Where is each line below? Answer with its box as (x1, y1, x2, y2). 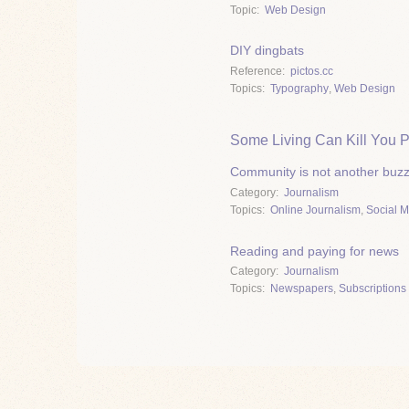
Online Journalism (270, 203, 361, 216)
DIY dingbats (230, 43, 304, 58)
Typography (270, 82, 329, 96)
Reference (230, 65, 282, 79)
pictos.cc (290, 65, 333, 79)
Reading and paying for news (230, 243, 399, 258)
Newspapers (270, 282, 333, 296)
